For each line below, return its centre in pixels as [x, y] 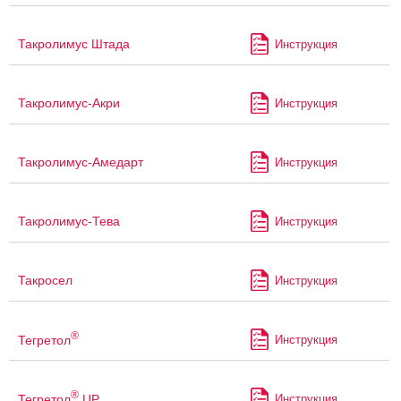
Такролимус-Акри [69, 103]
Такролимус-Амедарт [81, 162]
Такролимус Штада [74, 44]
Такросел [45, 281]
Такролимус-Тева [69, 222]
